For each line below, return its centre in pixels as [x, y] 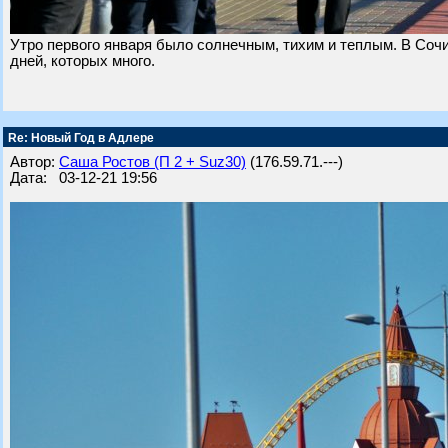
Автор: [34, 162]
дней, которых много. [82, 61]
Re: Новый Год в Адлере [79, 138]
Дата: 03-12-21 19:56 [83, 178]
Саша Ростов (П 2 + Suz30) [152, 162]
